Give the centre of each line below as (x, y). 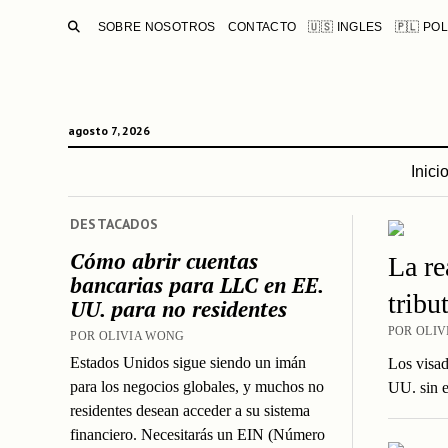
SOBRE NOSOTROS (156, 27)
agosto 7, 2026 (108, 130)
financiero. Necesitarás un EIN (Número (198, 434)
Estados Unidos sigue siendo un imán (188, 362)
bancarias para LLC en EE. (197, 284)
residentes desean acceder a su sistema (190, 410)
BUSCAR (106, 24)
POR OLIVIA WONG (127, 335)
